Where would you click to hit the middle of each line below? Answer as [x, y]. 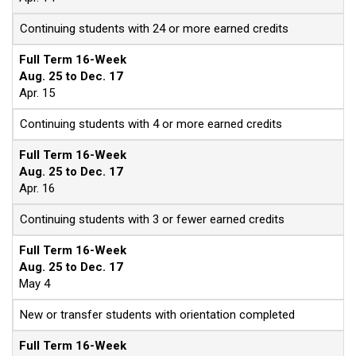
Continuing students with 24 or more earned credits [154, 29]
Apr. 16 [37, 188]
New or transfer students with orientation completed [157, 315]
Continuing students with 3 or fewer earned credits [152, 219]
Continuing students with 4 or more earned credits [151, 124]
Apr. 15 [37, 93]
